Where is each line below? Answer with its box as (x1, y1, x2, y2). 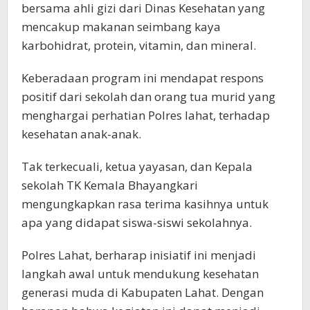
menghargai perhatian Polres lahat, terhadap (21, 107, 270, 124)
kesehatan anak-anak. (21, 126, 141, 143)
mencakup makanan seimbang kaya (21, 19, 221, 35)
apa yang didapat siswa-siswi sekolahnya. (21, 215, 252, 231)
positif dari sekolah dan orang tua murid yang (21, 89, 275, 105)
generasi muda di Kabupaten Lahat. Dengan (21, 284, 264, 301)
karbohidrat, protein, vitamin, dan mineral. (21, 37, 256, 54)
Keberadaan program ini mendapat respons (21, 70, 264, 86)
